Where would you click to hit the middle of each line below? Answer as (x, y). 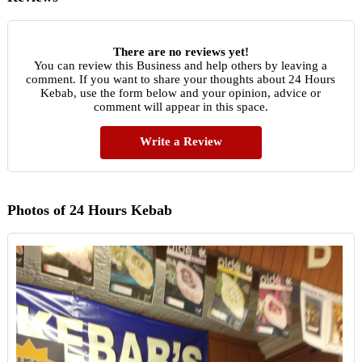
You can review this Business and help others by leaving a (181, 65)
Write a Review (181, 141)
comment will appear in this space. (181, 106)
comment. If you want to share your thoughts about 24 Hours (181, 79)
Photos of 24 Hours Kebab (89, 210)
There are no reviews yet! (181, 51)
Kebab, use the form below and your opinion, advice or (181, 93)
